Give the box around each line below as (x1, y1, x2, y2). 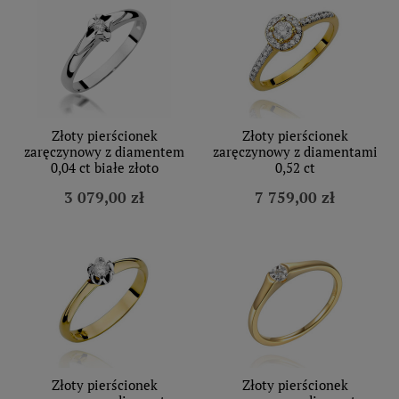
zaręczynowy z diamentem (24, 142, 184, 160)
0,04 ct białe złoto (50, 158, 159, 176)
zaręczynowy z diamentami (212, 142, 378, 160)
